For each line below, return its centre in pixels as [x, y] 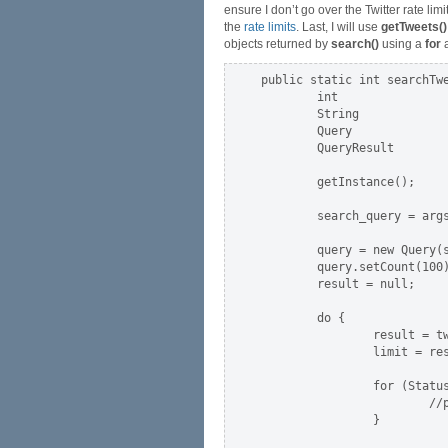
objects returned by [277, 44]
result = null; [338, 284]
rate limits [270, 27]
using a [402, 44]
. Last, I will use [338, 27]
